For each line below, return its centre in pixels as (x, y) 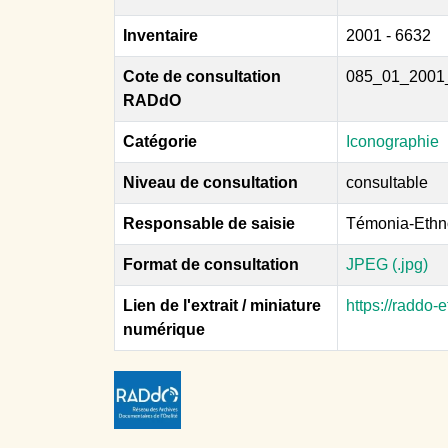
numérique (164, 329)
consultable (387, 182)
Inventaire (160, 35)
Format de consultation (211, 264)
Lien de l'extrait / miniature (222, 305)
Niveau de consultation (210, 182)
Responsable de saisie (209, 223)
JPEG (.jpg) (387, 264)
